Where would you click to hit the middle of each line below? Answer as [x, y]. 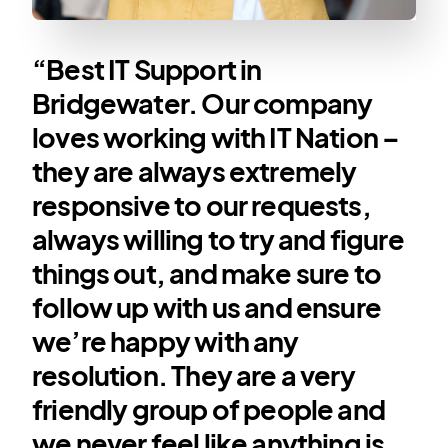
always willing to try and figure [217, 238]
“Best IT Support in [146, 68]
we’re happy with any [165, 340]
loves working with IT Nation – [215, 136]
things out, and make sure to [206, 272]
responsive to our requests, [201, 204]
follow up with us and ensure [206, 306]
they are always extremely [194, 170]
